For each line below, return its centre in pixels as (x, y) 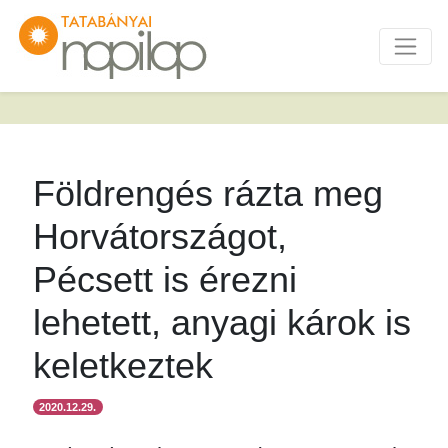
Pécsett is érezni (165, 279)
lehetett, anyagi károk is (222, 322)
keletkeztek (123, 365)
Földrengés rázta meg (208, 193)
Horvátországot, (160, 236)
